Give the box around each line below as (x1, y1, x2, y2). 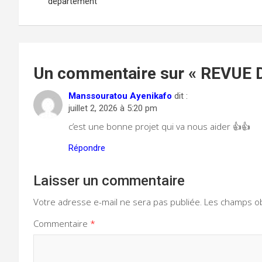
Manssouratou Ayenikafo (68, 90, 172, 101)
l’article (18, 13, 80, 36)
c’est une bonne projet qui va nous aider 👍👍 (68, 120, 250, 132)
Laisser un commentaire (33, 172, 185, 189)
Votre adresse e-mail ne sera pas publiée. (33, 195, 202, 208)
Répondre (68, 142, 105, 153)
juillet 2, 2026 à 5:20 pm (68, 102, 157, 113)
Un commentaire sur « (33, 63, 201, 83)
